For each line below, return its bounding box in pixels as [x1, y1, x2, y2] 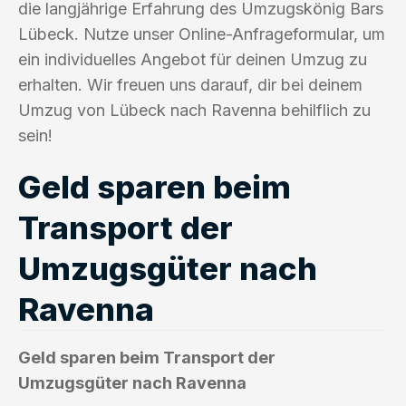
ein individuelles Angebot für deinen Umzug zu [18, 49, 367, 69]
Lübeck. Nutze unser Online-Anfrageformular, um [18, 24, 385, 43]
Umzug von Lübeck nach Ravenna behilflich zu [18, 100, 371, 120]
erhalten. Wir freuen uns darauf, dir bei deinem [18, 74, 362, 94]
